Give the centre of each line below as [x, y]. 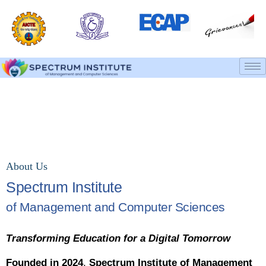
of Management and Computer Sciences [115, 207]
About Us [27, 167]
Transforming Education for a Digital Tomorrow [118, 239]
